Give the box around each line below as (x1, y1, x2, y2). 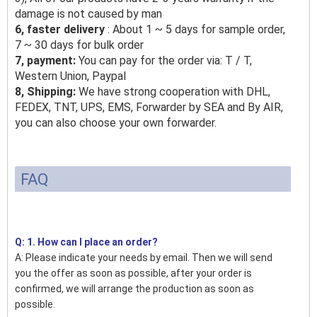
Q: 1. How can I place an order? (15, 236, 158, 248)
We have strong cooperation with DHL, (79, 84, 270, 98)
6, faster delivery (15, 22, 105, 36)
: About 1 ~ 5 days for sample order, (108, 22, 285, 36)
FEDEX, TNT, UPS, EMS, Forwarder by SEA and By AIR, (15, 100, 283, 114)
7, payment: (15, 53, 76, 67)
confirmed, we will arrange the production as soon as (15, 282, 254, 294)
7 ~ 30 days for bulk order (15, 38, 144, 52)
